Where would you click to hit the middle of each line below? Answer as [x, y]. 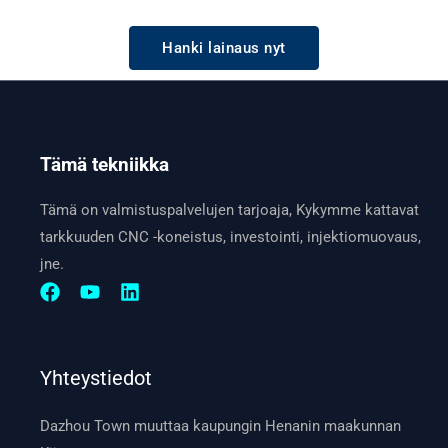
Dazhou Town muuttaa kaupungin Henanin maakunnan [221, 425]
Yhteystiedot [96, 377]
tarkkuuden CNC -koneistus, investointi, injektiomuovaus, [231, 236]
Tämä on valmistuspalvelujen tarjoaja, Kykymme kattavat [230, 209]
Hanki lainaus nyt [224, 47]
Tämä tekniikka [105, 165]
